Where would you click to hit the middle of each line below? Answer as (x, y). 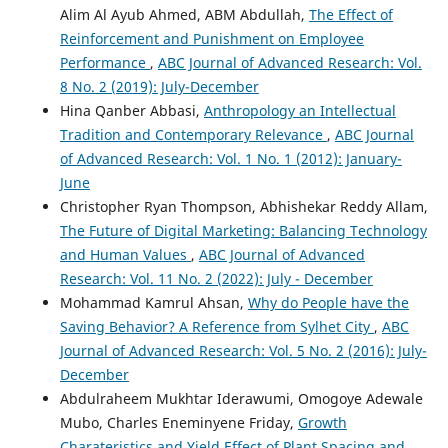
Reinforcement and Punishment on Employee (211, 39)
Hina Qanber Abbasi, (131, 111)
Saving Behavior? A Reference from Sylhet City (216, 327)
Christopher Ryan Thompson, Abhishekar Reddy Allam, (243, 207)
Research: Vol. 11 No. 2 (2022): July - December (216, 279)
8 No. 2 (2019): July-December (159, 87)
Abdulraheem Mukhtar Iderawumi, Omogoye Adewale (241, 399)
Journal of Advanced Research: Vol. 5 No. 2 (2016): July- (243, 351)
